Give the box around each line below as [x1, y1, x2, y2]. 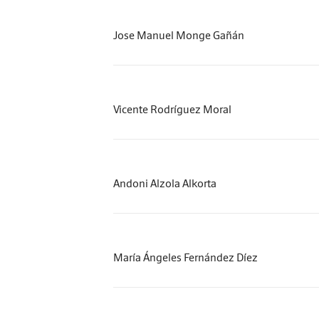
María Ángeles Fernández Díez [113, 250, 258, 264]
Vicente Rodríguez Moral [113, 102, 231, 116]
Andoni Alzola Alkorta [113, 176, 216, 190]
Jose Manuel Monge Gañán [113, 28, 244, 42]
